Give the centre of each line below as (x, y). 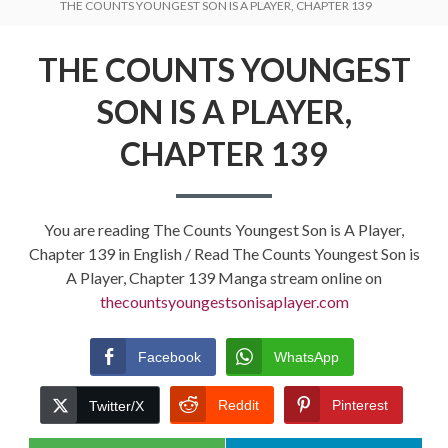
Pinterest (360, 405)
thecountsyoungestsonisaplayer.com (224, 302)
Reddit (238, 405)
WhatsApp (306, 357)
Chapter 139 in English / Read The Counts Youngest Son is (224, 254)
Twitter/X (116, 406)
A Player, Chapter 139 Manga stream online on (224, 278)
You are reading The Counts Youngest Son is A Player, (224, 230)
